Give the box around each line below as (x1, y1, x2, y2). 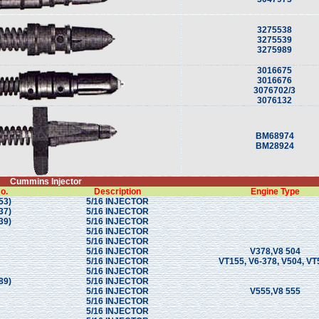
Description (93, 187, 141, 197)
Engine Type (250, 187, 300, 197)
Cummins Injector (9, 177, 82, 187)
